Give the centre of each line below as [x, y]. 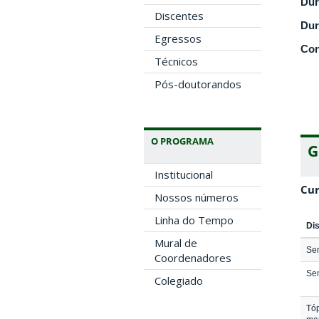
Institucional [184, 174]
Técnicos [176, 61]
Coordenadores [193, 257]
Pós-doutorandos [198, 84]
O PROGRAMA [182, 141]
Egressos [178, 38]
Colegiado [179, 280]
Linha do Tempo [194, 220]
